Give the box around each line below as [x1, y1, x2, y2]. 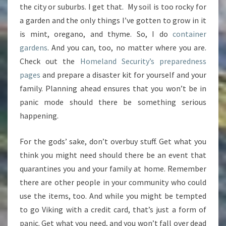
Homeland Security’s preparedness [80, 56, 207, 67]
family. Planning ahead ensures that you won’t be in [20, 83, 206, 94]
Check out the [20, 56, 80, 67]
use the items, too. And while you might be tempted [20, 191, 206, 201]
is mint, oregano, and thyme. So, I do [20, 29, 173, 39]
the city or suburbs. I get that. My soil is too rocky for [20, 2, 206, 12]
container [173, 29, 206, 39]
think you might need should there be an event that [20, 150, 206, 160]
